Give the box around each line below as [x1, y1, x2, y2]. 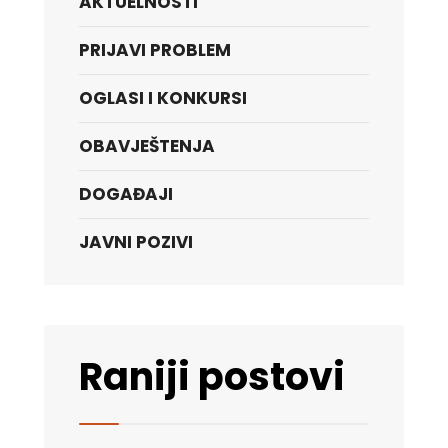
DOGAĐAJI [79, 182, 173, 206]
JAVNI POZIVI [79, 230, 193, 254]
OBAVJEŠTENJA [79, 134, 215, 158]
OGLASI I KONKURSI [79, 86, 247, 110]
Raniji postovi [79, 350, 345, 403]
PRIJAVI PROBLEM [79, 38, 231, 62]
